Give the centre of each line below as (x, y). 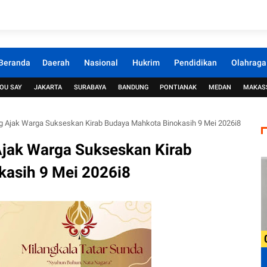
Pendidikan (195, 63)
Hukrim (146, 63)
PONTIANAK (178, 87)
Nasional (101, 63)
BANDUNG (133, 87)
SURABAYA (90, 87)
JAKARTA (48, 87)
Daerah (56, 63)
